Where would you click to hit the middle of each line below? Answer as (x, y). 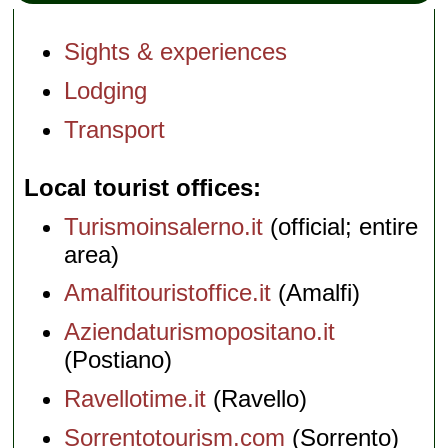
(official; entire (341, 226)
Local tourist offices (139, 187)
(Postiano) (118, 360)
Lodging (106, 91)
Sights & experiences (176, 52)
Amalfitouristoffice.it (168, 293)
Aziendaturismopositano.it (200, 332)
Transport (115, 129)
